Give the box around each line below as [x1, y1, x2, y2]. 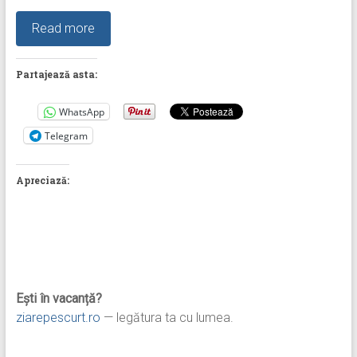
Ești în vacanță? [15, 291, 102, 307]
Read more [31, 21, 95, 37]
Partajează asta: [15, 68, 97, 81]
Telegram [44, 128, 88, 143]
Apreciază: [15, 174, 69, 187]
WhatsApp [58, 104, 104, 119]
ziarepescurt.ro [15, 310, 100, 326]
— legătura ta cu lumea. [100, 310, 233, 326]
